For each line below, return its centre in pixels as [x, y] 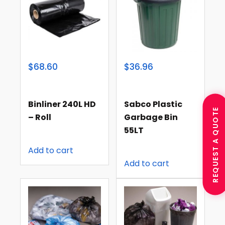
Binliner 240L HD [62, 104]
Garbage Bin [151, 117]
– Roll [40, 117]
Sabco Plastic [153, 104]
